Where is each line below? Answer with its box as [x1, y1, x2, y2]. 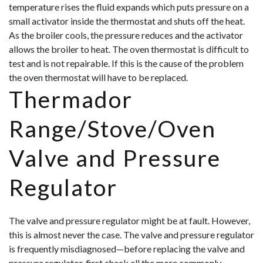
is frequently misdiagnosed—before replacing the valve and [9, 243, 245, 255]
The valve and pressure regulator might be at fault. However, [9, 215, 250, 227]
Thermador [9, 86, 133, 113]
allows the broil [9, 43, 70, 55]
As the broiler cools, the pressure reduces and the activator [9, 29, 243, 41]
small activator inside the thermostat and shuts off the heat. [9, 15, 245, 27]
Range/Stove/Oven [9, 115, 216, 143]
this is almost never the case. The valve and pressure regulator [9, 229, 254, 241]
